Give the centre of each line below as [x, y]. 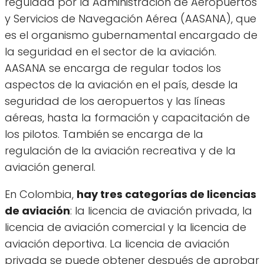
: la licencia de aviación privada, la [161, 210]
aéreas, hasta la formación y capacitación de [127, 117]
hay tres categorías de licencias [166, 194]
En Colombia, [41, 194]
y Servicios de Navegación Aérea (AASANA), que [131, 18]
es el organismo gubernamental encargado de [131, 35]
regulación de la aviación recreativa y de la [120, 150]
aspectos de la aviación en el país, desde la [121, 84]
